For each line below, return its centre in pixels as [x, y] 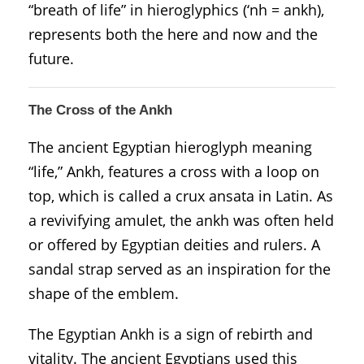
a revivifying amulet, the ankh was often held [181, 220]
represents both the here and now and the [173, 34]
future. [51, 58]
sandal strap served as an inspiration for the [180, 269]
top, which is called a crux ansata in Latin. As [181, 195]
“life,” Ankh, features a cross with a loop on [174, 171]
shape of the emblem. [104, 293]
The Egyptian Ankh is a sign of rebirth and [171, 334]
